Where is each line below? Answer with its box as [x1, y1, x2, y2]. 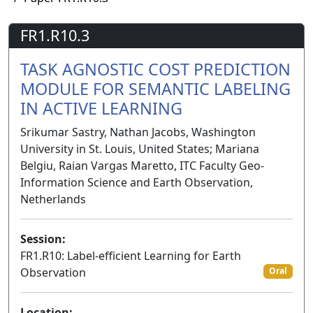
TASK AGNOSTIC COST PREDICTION [20, 58, 291, 81]
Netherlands [20, 191, 86, 208]
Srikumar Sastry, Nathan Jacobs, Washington [20, 124, 256, 140]
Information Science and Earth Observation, [20, 175, 253, 191]
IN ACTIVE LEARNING [20, 97, 182, 120]
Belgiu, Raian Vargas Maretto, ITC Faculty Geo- [20, 158, 264, 174]
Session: [20, 231, 66, 247]
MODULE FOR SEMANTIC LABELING [20, 78, 291, 101]
